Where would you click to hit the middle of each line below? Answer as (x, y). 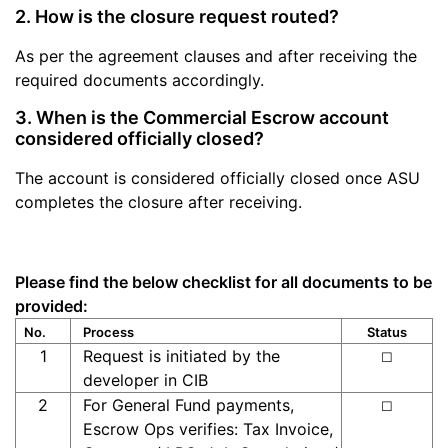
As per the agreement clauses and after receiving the (216, 56)
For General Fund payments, (188, 405)
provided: (51, 306)
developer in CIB (145, 380)
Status (387, 332)
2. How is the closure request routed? (177, 16)
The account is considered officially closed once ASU (217, 178)
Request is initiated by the (181, 356)
